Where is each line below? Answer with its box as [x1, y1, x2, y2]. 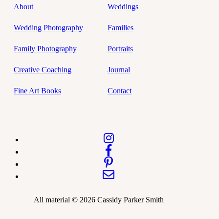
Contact [108, 86, 131, 95]
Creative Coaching [14, 65, 71, 74]
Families [108, 23, 133, 32]
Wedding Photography [14, 23, 83, 32]
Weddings [108, 2, 138, 11]
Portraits [108, 44, 133, 53]
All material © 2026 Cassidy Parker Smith [34, 195, 164, 204]
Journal [108, 65, 130, 74]
